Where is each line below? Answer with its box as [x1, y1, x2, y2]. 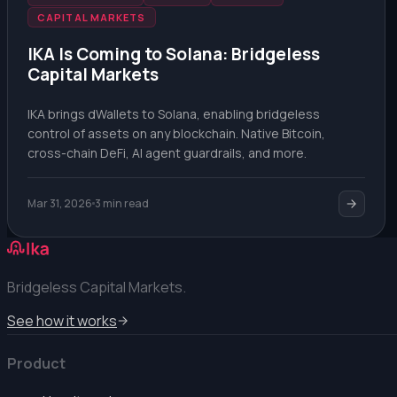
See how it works [7, 310, 117, 331]
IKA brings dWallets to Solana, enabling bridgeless [27, 105, 320, 122]
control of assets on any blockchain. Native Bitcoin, [27, 124, 325, 142]
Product [7, 353, 66, 373]
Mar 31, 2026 [27, 196, 92, 212]
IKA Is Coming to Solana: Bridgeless [27, 42, 320, 66]
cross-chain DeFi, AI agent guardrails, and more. [27, 144, 307, 161]
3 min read [95, 196, 149, 212]
